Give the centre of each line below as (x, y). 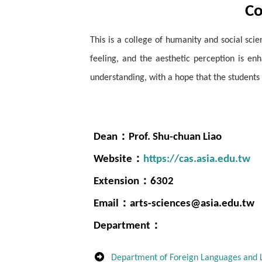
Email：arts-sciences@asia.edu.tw (174, 204)
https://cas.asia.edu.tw (196, 160)
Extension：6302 (133, 182)
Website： (118, 160)
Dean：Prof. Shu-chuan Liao (157, 137)
